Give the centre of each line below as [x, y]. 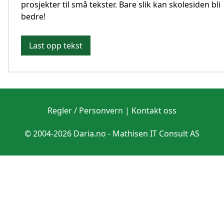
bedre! [33, 16]
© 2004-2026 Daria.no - [68, 133]
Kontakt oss [154, 110]
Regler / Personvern [85, 110]
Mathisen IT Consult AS [156, 133]
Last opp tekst [56, 45]
